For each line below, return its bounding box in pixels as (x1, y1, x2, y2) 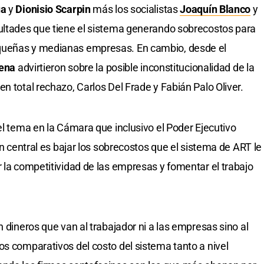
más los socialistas (90, 2, 180, 15)
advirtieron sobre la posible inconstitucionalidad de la (15, 61, 255, 74)
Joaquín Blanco (180, 2, 251, 15)
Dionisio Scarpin (15, 2, 91, 15)
